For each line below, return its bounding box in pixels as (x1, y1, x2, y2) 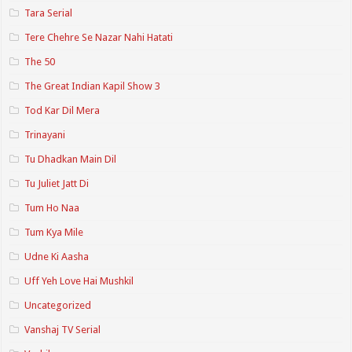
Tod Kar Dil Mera (24, 104, 101, 117)
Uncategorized (24, 299, 92, 312)
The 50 (24, 56, 56, 68)
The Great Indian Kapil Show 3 (24, 80, 161, 93)
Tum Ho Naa (24, 202, 80, 214)
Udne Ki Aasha (24, 251, 90, 263)
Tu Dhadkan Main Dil (24, 153, 117, 166)
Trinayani (24, 129, 66, 141)
